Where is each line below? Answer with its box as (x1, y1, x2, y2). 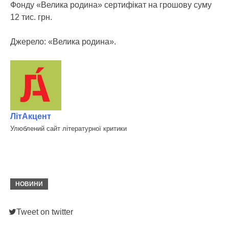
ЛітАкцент (10, 112, 51, 121)
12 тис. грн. (10, 13, 52, 21)
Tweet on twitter (16, 208, 73, 217)
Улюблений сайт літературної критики (10, 125, 127, 133)
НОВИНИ (15, 180, 43, 188)
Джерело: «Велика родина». (10, 37, 116, 46)
